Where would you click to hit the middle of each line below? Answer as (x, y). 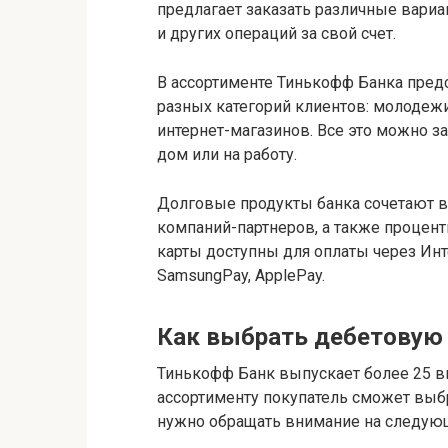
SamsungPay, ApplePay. (241, 275)
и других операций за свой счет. (276, 33)
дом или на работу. (227, 154)
